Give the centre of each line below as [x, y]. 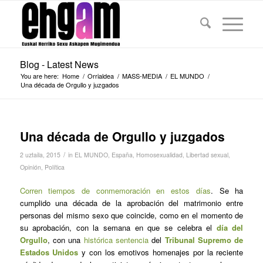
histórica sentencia [116, 240]
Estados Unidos [49, 252]
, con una [65, 240]
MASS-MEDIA [142, 76]
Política [54, 167]
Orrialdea [100, 76]
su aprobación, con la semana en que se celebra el [118, 228]
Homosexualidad [159, 155]
